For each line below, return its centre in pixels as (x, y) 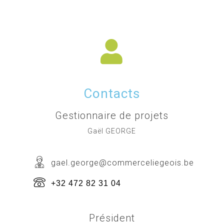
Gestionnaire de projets (112, 115)
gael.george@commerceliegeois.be (122, 163)
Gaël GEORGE (112, 131)
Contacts (112, 93)
